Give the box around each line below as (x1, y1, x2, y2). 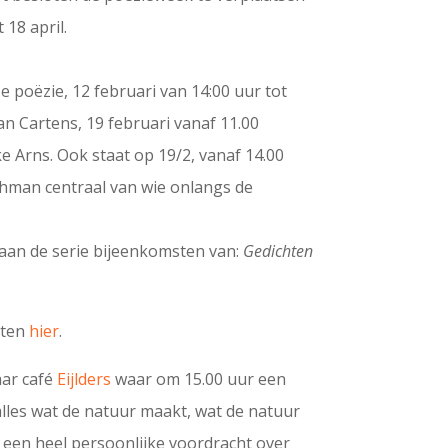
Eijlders (57, 368, 112, 391)
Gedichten (243, 240, 314, 263)
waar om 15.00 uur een (111, 368, 287, 391)
